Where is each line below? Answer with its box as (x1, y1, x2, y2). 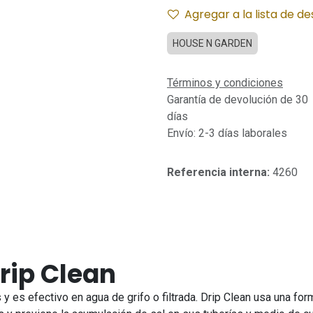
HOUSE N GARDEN (173, 38, 252, 49)
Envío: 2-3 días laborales (167, 126, 287, 140)
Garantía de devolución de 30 (167, 92, 308, 106)
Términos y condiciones (167, 75, 283, 89)
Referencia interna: (167, 165, 272, 179)
